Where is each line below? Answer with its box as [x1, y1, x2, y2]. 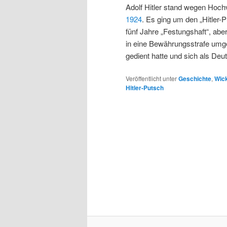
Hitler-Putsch [126, 83, 164, 92]
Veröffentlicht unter [126, 73, 177, 83]
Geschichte [178, 73, 211, 83]
